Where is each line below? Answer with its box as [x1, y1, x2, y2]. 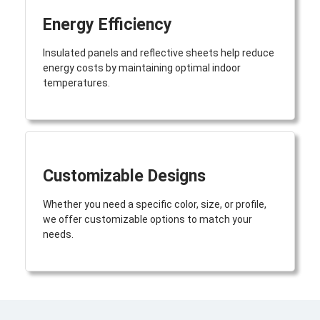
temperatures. [43, 77, 110, 89]
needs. [43, 229, 74, 241]
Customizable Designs [43, 166, 206, 186]
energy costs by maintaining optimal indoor [43, 62, 241, 74]
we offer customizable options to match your [43, 214, 252, 226]
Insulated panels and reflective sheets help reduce [43, 47, 274, 59]
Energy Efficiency [43, 15, 172, 35]
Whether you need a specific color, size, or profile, [43, 199, 266, 211]
